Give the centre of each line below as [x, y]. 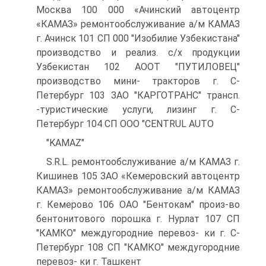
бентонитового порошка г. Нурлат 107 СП [138, 219]
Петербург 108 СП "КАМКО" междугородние [138, 247]
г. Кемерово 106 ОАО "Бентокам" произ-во [138, 205]
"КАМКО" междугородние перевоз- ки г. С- [138, 233]
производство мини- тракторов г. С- [138, 81]
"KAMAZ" [65, 143]
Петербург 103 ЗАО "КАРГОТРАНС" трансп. [138, 95]
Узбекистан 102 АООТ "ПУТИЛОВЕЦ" [138, 67]
